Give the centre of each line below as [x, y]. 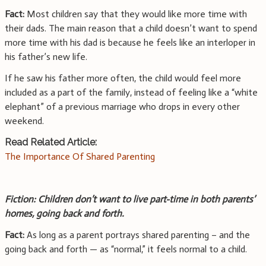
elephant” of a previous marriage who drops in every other [122, 107]
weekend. [24, 121]
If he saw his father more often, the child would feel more [123, 78]
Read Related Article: [51, 142]
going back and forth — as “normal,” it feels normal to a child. [126, 249]
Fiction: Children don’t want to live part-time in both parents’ [130, 199]
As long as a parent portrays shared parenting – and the [137, 235]
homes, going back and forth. [64, 214]
